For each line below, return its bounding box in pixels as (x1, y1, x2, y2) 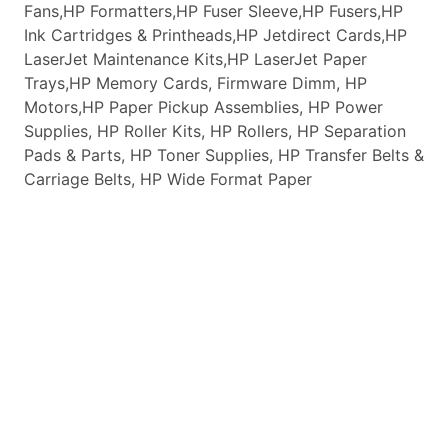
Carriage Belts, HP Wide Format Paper (24, 169, 312, 189)
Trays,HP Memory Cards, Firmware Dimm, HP (24, 73, 367, 93)
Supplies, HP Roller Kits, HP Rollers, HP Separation (24, 121, 406, 141)
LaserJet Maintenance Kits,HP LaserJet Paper (24, 49, 367, 69)
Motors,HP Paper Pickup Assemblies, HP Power (24, 97, 383, 117)
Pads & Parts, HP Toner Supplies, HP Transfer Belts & (24, 145, 424, 165)
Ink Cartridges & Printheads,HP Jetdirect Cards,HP (24, 25, 407, 45)
